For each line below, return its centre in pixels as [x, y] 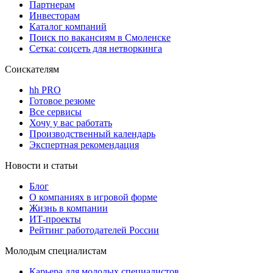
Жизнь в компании [69, 208]
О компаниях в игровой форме [93, 197]
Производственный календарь [92, 134]
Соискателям [32, 69]
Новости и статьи [41, 166]
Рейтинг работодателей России [94, 230]
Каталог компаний [68, 27]
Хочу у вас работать [71, 123]
